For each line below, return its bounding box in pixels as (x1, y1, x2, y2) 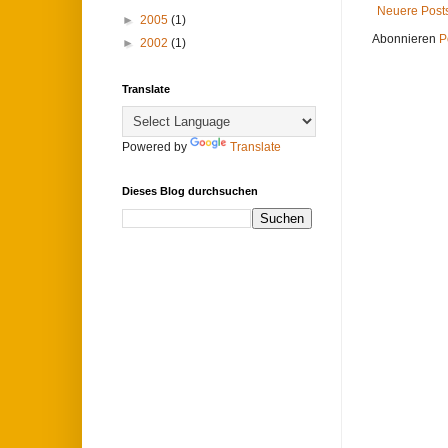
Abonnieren (372, 32, 439, 47)
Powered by (122, 140, 190, 154)
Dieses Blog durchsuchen (122, 185, 258, 197)
